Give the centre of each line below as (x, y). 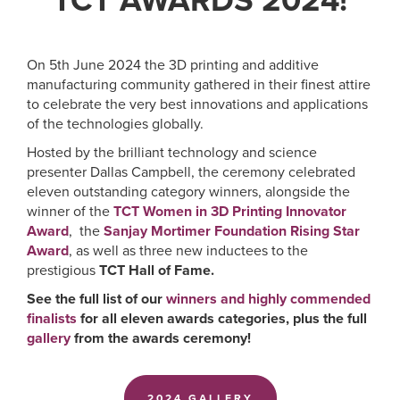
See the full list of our (96, 299)
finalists (52, 318)
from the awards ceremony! (162, 338)
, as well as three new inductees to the (188, 250)
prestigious (61, 270)
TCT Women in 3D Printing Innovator (230, 211)
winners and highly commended (268, 299)
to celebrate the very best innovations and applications (197, 104)
